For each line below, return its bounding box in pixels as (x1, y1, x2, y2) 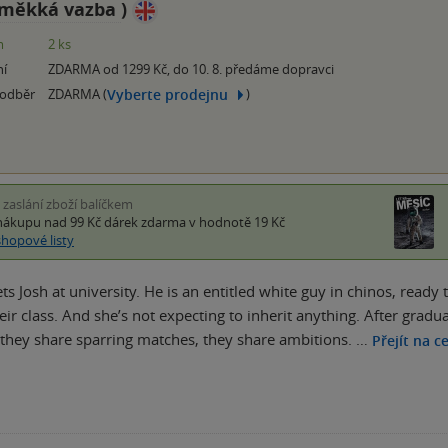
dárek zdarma (104, 213, 186, 232)
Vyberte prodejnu (107, 84, 228, 104)
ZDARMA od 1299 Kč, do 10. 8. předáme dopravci (48, 60, 334, 79)
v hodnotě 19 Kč (186, 213, 285, 232)
